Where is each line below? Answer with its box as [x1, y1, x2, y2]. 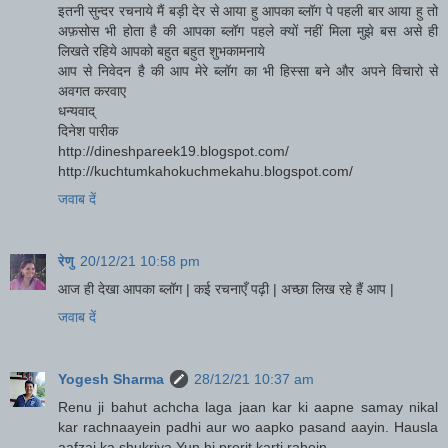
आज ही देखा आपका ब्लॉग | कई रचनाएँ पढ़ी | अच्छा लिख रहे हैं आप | [58, 280, 394, 297]
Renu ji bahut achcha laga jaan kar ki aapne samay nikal [58, 398, 438, 415]
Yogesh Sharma [58, 370, 164, 387]
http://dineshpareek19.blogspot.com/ [58, 142, 289, 159]
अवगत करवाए [58, 82, 126, 99]
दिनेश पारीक [58, 122, 118, 139]
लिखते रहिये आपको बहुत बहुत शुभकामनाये [58, 42, 265, 59]
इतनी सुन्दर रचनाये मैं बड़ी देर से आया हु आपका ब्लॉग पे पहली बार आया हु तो [58, 2, 438, 19]
